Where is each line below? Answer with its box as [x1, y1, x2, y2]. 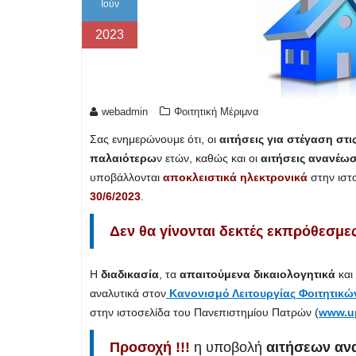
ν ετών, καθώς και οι [157, 152, 261, 165]
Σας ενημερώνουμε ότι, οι [90, 133, 219, 146]
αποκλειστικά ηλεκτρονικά [163, 171, 308, 184]
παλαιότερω [90, 152, 157, 165]
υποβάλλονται [90, 171, 163, 184]
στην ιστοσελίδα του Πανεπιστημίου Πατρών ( [90, 306, 319, 319]
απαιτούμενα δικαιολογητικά [180, 268, 335, 281]
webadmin [102, 106, 148, 118]
